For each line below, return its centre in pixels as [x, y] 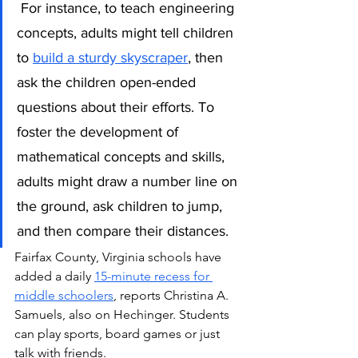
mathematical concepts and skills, [123, 157]
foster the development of [99, 132]
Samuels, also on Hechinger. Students [123, 315]
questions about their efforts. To [117, 107]
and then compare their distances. [125, 231]
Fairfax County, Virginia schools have [119, 257]
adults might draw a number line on [129, 182]
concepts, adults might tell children [127, 33]
